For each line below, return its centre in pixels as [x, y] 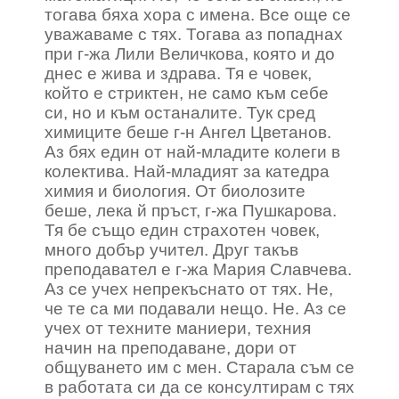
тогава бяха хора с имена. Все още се [198, 15]
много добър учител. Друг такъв [171, 250]
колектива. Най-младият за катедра [187, 171]
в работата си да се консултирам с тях [199, 387]
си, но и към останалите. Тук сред [180, 113]
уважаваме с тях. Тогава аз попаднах [194, 34]
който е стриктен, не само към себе [187, 93]
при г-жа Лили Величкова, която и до [190, 54]
